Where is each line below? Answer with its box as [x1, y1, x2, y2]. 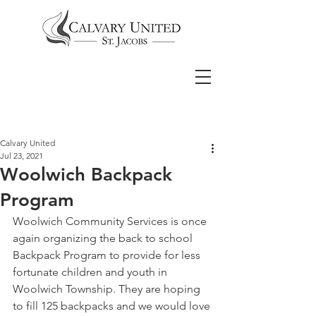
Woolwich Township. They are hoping [13, 282, 203, 296]
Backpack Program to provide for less [13, 248, 203, 262]
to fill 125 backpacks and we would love [13, 299, 213, 312]
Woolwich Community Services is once [13, 214, 209, 228]
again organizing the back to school [13, 231, 195, 245]
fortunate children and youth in [13, 265, 170, 279]
